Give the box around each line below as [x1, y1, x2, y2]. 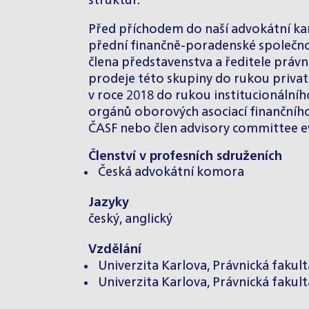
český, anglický [88, 213, 172, 226]
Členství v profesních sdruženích [88, 150, 282, 163]
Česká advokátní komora [98, 166, 244, 179]
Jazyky [88, 197, 129, 209]
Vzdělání [88, 243, 141, 256]
